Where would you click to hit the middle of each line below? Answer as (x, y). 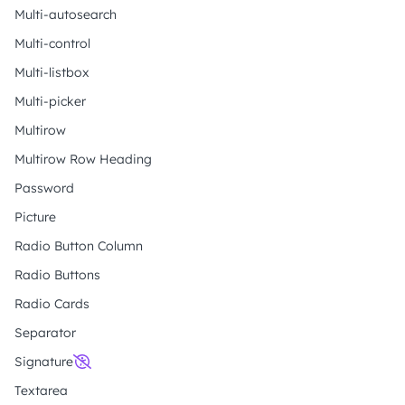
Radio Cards (52, 304)
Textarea (41, 391)
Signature (44, 362)
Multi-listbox (52, 72)
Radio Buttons (57, 275)
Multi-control (52, 43)
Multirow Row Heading (83, 159)
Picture (35, 217)
